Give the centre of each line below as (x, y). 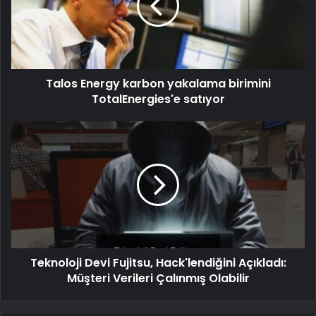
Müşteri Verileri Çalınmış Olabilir (158, 279)
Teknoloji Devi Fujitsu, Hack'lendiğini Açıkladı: (158, 263)
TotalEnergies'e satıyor (158, 99)
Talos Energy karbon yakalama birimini (158, 84)
